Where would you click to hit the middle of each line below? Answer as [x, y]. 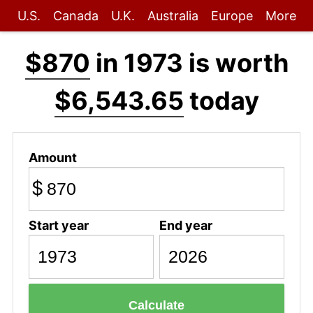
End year [185, 225]
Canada [75, 16]
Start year [58, 225]
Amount [52, 157]
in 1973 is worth [189, 63]
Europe [232, 16]
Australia [173, 16]
